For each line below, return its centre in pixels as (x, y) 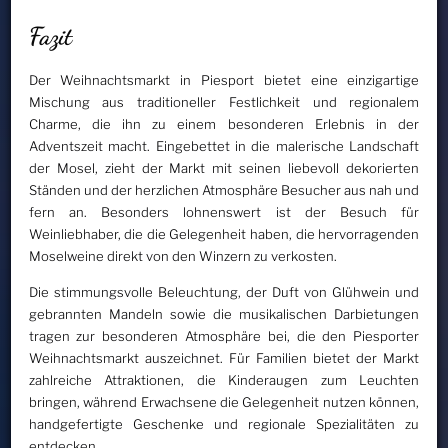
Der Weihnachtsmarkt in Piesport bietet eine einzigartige (224, 79)
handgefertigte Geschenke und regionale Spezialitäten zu (224, 423)
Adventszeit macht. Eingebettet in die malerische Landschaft (224, 145)
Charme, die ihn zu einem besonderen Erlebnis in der (224, 123)
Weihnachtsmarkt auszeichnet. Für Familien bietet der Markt (224, 357)
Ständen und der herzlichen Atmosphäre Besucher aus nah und (224, 189)
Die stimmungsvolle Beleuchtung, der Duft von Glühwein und (224, 291)
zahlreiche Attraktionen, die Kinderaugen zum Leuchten (224, 379)
